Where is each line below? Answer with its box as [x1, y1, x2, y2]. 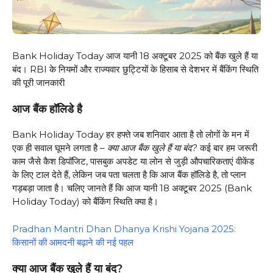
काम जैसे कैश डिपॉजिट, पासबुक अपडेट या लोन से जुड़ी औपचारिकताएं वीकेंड [12, 155, 254, 168]
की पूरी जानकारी [12, 76, 65, 88]
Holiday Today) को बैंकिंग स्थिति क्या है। [12, 196, 158, 208]
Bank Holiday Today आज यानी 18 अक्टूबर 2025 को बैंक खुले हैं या [12, 49, 258, 62]
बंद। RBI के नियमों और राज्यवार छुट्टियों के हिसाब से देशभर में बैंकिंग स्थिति [12, 63, 258, 75]
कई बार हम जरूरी [197, 142, 257, 154]
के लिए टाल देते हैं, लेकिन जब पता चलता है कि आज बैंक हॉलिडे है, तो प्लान [12, 169, 246, 181]
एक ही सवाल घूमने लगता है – [12, 142, 107, 154]
